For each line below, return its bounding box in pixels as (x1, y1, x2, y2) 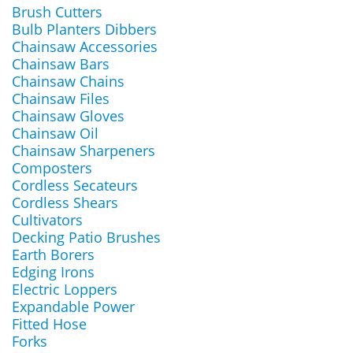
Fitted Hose (12, 314, 87, 333)
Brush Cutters (12, 2, 102, 21)
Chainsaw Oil (12, 124, 98, 143)
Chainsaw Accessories (12, 37, 158, 56)
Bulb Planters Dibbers (12, 20, 157, 39)
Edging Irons (12, 262, 95, 281)
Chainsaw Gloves (12, 106, 124, 125)
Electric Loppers (12, 280, 117, 299)
